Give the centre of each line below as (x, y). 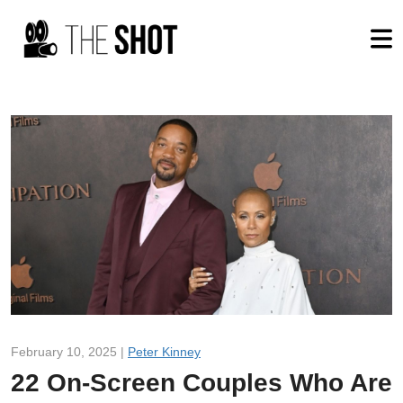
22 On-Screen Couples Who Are (201, 382)
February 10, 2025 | (69, 351)
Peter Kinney (164, 351)
